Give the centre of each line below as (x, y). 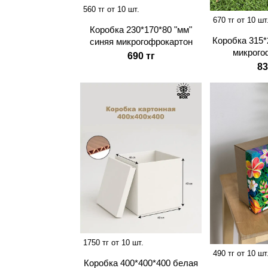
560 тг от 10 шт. (112, 10)
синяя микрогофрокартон (141, 42)
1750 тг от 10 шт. (114, 243)
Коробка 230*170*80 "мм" (141, 30)
